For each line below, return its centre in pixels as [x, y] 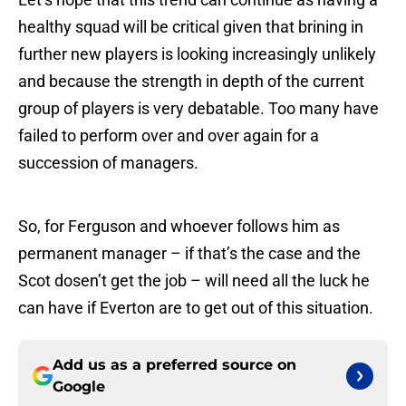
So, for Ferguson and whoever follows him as [179, 227]
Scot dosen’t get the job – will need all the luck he [194, 281]
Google [79, 387]
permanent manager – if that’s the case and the [189, 254]
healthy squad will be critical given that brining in [191, 27]
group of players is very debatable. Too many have [198, 109]
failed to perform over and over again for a [169, 136]
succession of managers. [108, 163]
